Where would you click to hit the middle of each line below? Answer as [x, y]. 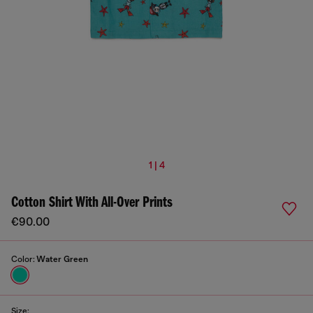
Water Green [62, 259]
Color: [24, 259]
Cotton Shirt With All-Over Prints [92, 203]
